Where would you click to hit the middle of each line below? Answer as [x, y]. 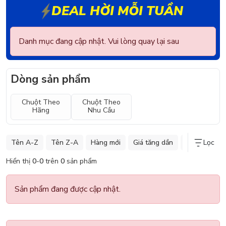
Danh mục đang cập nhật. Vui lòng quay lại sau [99, 42]
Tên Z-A [65, 143]
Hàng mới [106, 143]
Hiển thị [19, 161]
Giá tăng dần [153, 143]
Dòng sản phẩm [50, 79]
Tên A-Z [25, 143]
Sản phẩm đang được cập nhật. [68, 189]
